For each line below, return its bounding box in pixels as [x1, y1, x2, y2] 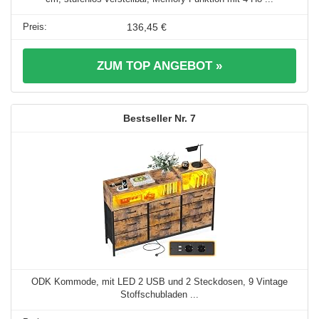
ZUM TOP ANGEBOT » [97, 59, 222, 73]
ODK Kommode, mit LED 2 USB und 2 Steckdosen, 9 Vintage [31, 276, 288, 288]
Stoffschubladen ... [120, 289, 199, 300]
